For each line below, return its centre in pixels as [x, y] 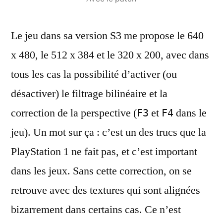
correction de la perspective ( [74, 113]
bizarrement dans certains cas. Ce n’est [96, 209]
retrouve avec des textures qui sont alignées [106, 190]
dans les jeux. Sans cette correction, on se [101, 171]
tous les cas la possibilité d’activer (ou [94, 74]
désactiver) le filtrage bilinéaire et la [89, 93]
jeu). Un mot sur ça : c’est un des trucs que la [109, 132]
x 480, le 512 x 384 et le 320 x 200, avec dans [110, 55]
